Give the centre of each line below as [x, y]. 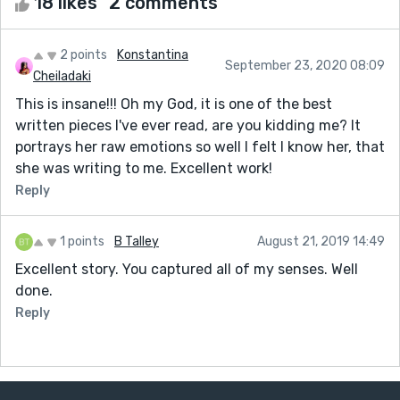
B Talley [137, 241]
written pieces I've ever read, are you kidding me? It [188, 125]
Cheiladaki [62, 76]
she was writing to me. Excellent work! [144, 168]
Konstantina [153, 54]
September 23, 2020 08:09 [305, 65]
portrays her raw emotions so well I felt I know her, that [200, 146]
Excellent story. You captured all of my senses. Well [187, 269]
